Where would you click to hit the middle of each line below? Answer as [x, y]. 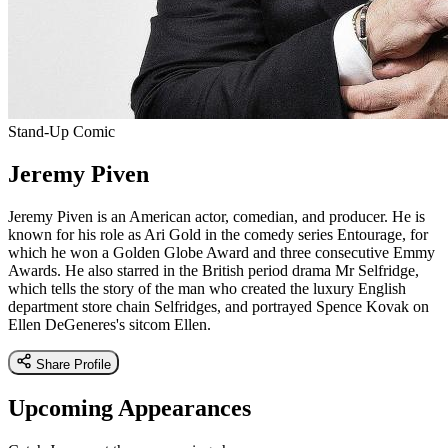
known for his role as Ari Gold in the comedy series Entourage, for [218, 234]
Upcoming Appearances [129, 407]
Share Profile [73, 364]
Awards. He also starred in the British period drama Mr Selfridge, [213, 270]
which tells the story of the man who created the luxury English [207, 288]
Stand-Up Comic [61, 131]
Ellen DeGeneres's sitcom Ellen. [109, 324]
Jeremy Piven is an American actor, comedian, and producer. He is [216, 216]
